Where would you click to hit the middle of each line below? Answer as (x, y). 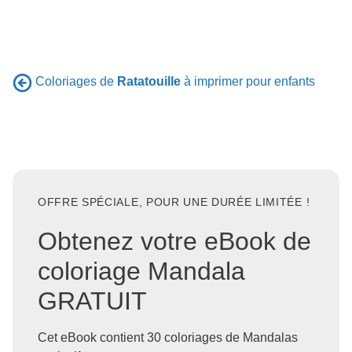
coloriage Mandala (141, 271)
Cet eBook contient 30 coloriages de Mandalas (168, 338)
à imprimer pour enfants (248, 82)
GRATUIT (92, 301)
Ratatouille (149, 82)
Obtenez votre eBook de (174, 242)
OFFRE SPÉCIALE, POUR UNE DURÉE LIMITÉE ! (174, 202)
